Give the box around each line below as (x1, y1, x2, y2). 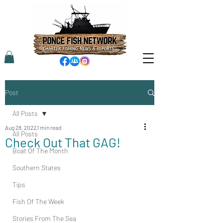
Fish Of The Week (12, 197, 64, 206)
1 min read (37, 124, 61, 131)
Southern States (12, 163, 61, 172)
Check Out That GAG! (5, 134, 120, 150)
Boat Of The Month (12, 146, 68, 155)
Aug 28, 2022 (5, 124, 36, 131)
